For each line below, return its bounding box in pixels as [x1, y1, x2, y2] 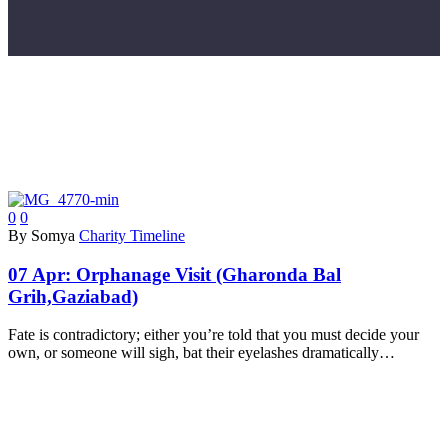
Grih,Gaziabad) [8, 285, 138, 307]
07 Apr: [8, 263, 76, 285]
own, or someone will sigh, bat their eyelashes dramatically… [8, 344, 395, 362]
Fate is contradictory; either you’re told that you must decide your [8, 326, 419, 344]
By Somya [8, 226, 75, 244]
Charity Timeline [79, 226, 185, 244]
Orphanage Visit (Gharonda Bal [76, 263, 341, 285]
